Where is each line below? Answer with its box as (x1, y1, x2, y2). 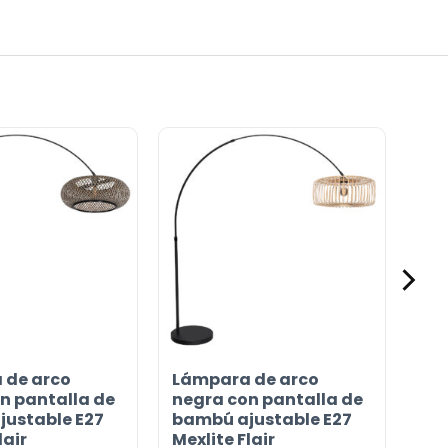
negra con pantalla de (171, 388, 363, 412)
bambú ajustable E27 (171, 408, 352, 432)
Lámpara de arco (171, 368, 319, 392)
